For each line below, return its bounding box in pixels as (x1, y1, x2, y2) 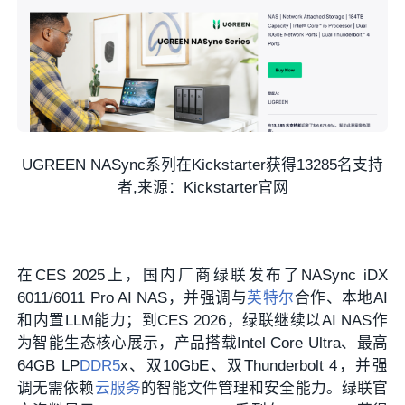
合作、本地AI (294, 289, 388, 307)
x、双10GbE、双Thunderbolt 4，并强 (119, 357, 388, 375)
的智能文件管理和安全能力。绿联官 (140, 380, 388, 398)
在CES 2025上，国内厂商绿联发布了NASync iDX (17, 267, 388, 285)
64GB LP (17, 357, 80, 375)
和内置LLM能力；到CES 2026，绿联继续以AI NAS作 (17, 312, 388, 330)
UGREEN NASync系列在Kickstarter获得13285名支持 (22, 155, 383, 174)
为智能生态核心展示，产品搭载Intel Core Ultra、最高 (17, 334, 388, 353)
